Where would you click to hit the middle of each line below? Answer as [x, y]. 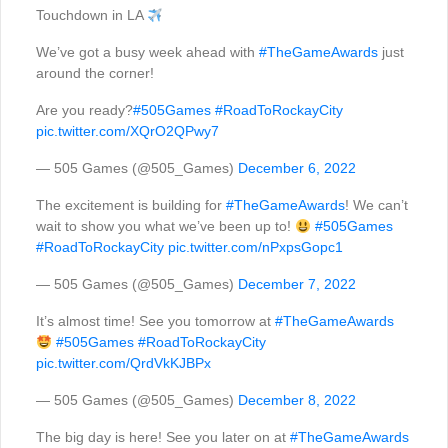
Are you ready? [84, 110]
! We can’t [376, 205]
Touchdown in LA [91, 15]
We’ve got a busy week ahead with [147, 52]
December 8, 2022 [297, 400]
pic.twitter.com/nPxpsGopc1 [255, 247]
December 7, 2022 [297, 284]
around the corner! [95, 73]
